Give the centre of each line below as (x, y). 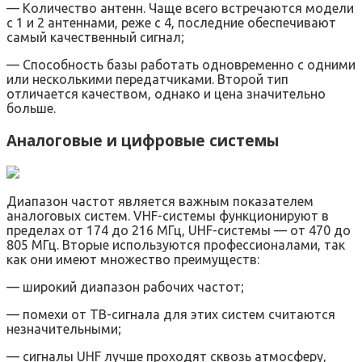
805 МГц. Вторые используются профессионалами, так (176, 245)
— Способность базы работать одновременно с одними (181, 64)
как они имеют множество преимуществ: (133, 260)
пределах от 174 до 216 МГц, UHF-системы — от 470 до (179, 231)
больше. (31, 108)
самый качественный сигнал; (95, 37)
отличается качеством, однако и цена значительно (166, 93)
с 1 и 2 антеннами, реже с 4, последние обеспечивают (171, 22)
